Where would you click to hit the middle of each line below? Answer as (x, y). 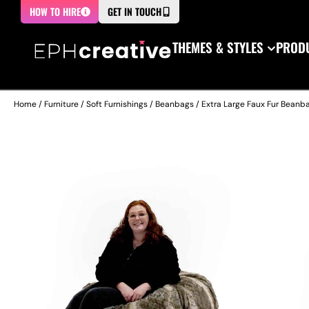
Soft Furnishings (117, 104)
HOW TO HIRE (55, 11)
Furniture (61, 104)
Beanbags (175, 104)
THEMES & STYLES (218, 47)
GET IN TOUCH (134, 11)
